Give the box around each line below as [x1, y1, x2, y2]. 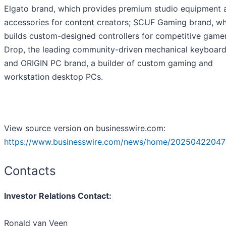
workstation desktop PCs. [4, 72, 103, 82]
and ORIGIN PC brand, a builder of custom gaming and [4, 58, 213, 69]
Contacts [4, 163, 56, 179]
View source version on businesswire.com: [4, 123, 165, 134]
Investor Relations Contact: [4, 191, 111, 201]
